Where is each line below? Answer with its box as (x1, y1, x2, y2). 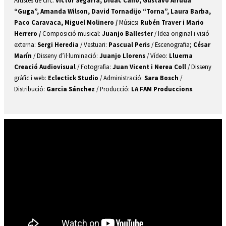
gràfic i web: (14, 74, 48, 82)
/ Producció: (95, 85, 131, 93)
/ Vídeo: (145, 51, 167, 60)
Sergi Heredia (36, 40, 79, 49)
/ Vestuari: (79, 40, 108, 49)
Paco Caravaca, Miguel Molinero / (14, 18, 119, 27)
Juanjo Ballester (102, 29, 153, 38)
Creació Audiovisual (14, 63, 76, 71)
